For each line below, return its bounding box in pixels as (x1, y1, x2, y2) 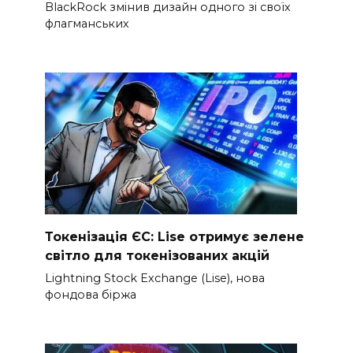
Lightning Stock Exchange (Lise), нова (44, 270, 265, 285)
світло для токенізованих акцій (44, 247, 269, 263)
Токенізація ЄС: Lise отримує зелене (44, 229, 304, 244)
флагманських (44, 16, 129, 31)
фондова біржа (44, 287, 136, 302)
